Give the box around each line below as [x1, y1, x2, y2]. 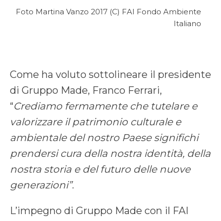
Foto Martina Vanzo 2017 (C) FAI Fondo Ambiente [15, 7, 201, 17]
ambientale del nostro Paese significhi [10, 132, 198, 144]
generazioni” [10, 179, 72, 191]
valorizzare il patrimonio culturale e [10, 116, 181, 128]
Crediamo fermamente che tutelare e [13, 100, 197, 112]
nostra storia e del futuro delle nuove [10, 163, 190, 176]
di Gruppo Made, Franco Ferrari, [10, 84, 162, 97]
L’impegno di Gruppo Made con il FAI [10, 205, 188, 217]
